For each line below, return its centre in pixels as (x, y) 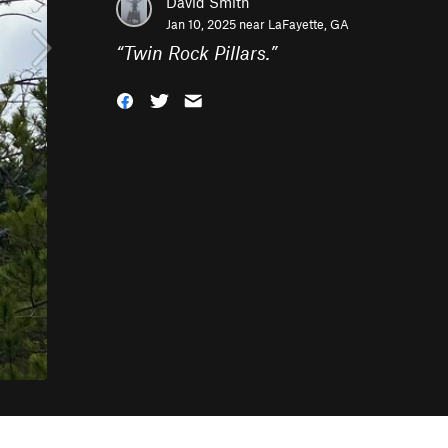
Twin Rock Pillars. (196, 52)
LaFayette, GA (308, 24)
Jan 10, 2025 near (217, 24)
